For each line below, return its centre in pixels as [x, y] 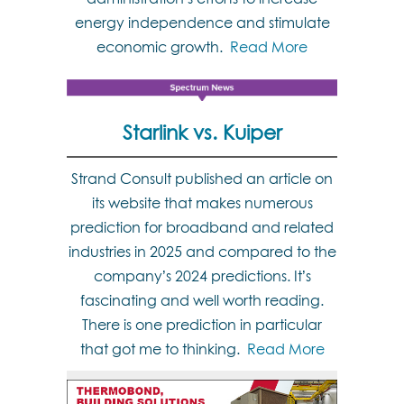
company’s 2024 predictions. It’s [202, 276]
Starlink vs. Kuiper [202, 133]
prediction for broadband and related [202, 227]
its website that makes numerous [202, 203]
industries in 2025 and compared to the [202, 252]
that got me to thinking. [163, 349]
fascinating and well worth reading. [202, 300]
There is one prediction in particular [202, 325]
